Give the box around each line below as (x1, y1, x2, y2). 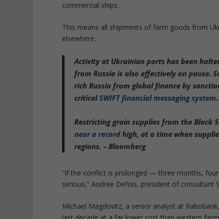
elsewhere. (62, 34, 96, 44)
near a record (74, 129, 121, 139)
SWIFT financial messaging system (99, 92, 217, 103)
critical (74, 92, 100, 103)
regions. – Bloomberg (74, 141, 148, 151)
